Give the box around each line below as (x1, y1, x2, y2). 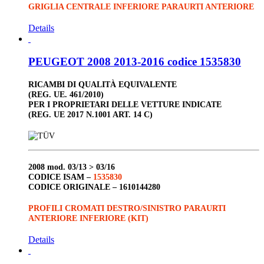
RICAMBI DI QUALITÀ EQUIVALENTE (28, 80, 177, 90)
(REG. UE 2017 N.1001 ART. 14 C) (28, 110, 153, 120)
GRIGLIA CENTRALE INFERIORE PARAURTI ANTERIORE (28, 2, 254, 12)
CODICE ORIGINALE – (28, 182, 119, 192)
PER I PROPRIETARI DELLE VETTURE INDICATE (28, 100, 222, 110)
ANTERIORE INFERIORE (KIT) (28, 213, 148, 223)
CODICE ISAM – (28, 172, 93, 182)
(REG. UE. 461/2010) (28, 90, 104, 100)
